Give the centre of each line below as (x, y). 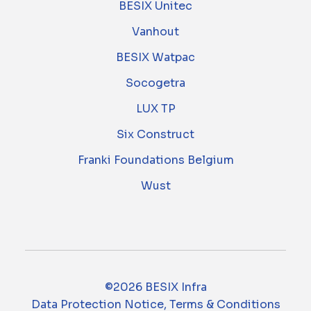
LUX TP (155, 109)
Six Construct (155, 135)
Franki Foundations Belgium (155, 160)
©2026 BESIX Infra (155, 287)
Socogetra (155, 83)
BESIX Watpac (155, 58)
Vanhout (155, 32)
